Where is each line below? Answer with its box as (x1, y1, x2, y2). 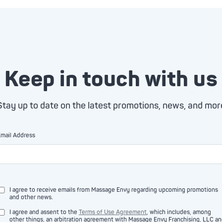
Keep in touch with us (4, 66, 218, 93)
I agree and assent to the (9, 209, 79, 216)
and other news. (9, 194, 53, 201)
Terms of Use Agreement (79, 209, 147, 216)
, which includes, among (147, 209, 211, 216)
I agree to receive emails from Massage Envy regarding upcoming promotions (9, 186, 218, 194)
